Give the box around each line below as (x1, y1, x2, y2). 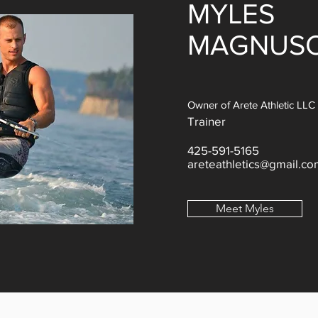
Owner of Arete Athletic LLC (187, 99, 315, 111)
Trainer (187, 114, 226, 128)
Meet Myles (216, 202, 274, 215)
